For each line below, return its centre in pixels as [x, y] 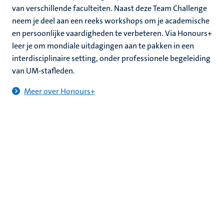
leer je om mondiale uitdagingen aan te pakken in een [103, 46]
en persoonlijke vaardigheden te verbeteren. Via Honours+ [112, 33]
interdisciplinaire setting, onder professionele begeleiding [111, 58]
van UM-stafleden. [43, 71]
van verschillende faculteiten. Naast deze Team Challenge [109, 8]
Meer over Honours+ [59, 91]
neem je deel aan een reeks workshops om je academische [111, 21]
